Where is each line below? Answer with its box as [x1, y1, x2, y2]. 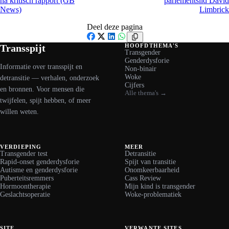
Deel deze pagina [86, 22, 143, 31]
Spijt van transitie [125, 158, 176, 166]
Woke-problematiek [125, 191, 181, 199]
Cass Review [125, 174, 161, 182]
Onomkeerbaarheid [125, 166, 179, 174]
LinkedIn [105, 41, 135, 50]
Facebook [85, 41, 117, 50]
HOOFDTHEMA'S [125, 42, 179, 49]
